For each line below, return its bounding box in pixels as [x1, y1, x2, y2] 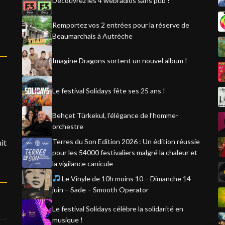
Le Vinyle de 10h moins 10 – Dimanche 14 [60, 174, 191, 183]
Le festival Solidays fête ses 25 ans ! [52, 86, 165, 95]
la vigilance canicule [52, 159, 113, 168]
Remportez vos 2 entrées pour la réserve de [52, 21, 189, 29]
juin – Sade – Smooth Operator [52, 185, 149, 194]
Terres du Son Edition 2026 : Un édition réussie [52, 137, 200, 146]
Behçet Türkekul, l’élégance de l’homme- [52, 111, 178, 120]
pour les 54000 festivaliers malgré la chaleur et [52, 148, 197, 157]
